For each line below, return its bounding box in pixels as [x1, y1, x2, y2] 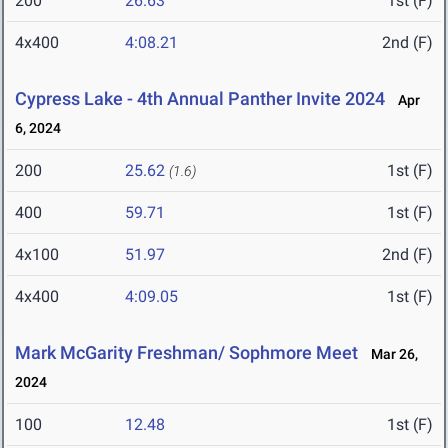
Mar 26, [362, 346, 418, 363]
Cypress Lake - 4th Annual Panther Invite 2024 [15, 88, 385, 110]
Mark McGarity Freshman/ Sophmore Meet [15, 342, 358, 364]
